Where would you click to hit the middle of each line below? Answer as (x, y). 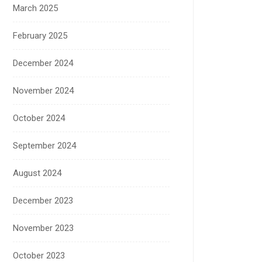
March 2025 (35, 8)
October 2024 (39, 118)
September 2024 (44, 145)
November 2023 (43, 228)
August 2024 (37, 173)
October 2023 (39, 255)
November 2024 (43, 90)
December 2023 (43, 200)
